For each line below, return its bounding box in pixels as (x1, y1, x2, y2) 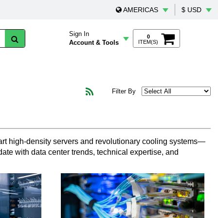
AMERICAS (123, 6, 158, 14)
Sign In (69, 30, 89, 37)
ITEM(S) (138, 39, 158, 45)
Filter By (108, 88, 142, 95)
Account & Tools (69, 39, 119, 46)
